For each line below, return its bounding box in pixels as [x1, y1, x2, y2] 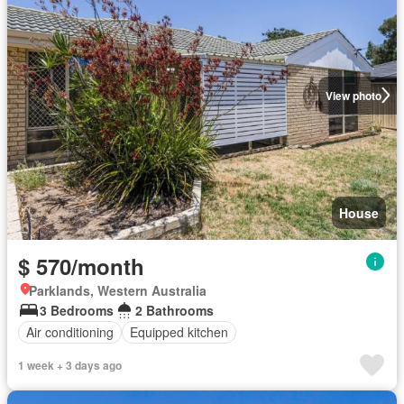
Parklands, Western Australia [29, 280, 207, 299]
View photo [325, 87, 381, 104]
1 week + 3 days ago [18, 356, 122, 373]
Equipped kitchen [130, 323, 228, 342]
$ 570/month [18, 250, 144, 281]
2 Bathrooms [135, 300, 214, 319]
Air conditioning [26, 323, 114, 342]
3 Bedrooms [40, 300, 114, 319]
